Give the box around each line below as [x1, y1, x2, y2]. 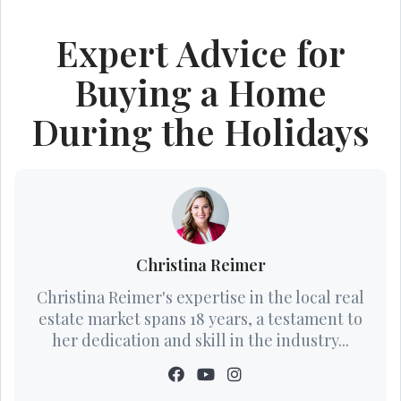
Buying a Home [74, 67, 327, 115]
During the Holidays [31, 107, 370, 155]
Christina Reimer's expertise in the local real [37, 286, 364, 308]
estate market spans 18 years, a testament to [38, 307, 363, 329]
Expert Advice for [55, 28, 346, 76]
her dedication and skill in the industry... [52, 328, 349, 351]
